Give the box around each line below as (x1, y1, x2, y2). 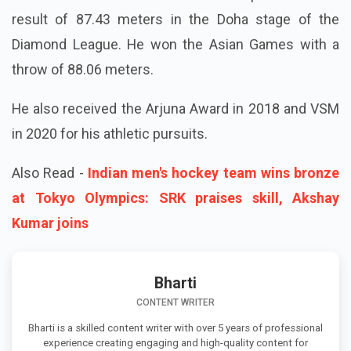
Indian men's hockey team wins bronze (83, 165, 339, 182)
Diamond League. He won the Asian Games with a (12, 36, 339, 53)
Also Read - (12, 165, 84, 182)
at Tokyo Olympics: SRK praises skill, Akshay (12, 190, 339, 207)
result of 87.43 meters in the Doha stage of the (12, 11, 339, 28)
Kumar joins (12, 215, 89, 232)
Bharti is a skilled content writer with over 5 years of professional (28, 322, 323, 335)
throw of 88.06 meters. (12, 61, 154, 78)
